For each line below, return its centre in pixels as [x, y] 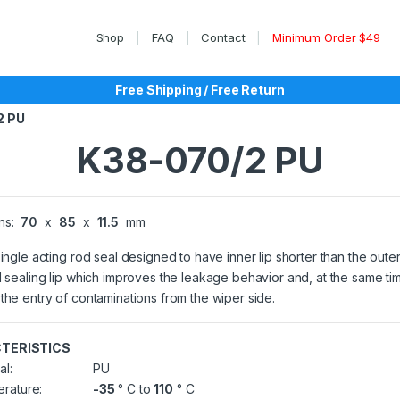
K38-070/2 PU [200, 160]
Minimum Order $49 [326, 37]
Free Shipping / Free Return [200, 90]
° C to [134, 389]
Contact [223, 37]
